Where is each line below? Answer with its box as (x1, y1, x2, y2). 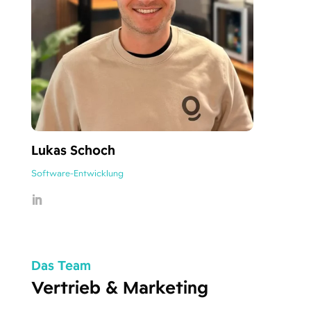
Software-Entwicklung (31, 167, 124, 179)
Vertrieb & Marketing (31, 276, 208, 299)
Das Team (31, 257, 91, 274)
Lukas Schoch (31, 142, 115, 159)
